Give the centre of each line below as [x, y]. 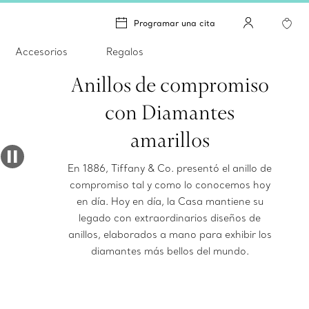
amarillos [170, 139]
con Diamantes [170, 112]
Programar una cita [175, 23]
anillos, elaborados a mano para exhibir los [170, 235]
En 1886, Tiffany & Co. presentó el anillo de [170, 168]
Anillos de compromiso [170, 84]
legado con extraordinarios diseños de [170, 218]
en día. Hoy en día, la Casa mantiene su [170, 201]
